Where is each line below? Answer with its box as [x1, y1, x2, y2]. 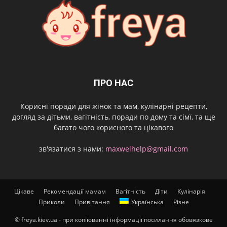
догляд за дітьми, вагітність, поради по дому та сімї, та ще [12, 112, 215, 122]
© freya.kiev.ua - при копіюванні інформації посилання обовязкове [14, 215, 213, 224]
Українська [131, 198, 164, 207]
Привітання [74, 198, 110, 207]
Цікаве [14, 187, 34, 196]
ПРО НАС [94, 78, 133, 89]
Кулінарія [177, 187, 205, 196]
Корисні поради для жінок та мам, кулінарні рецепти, [20, 101, 207, 111]
